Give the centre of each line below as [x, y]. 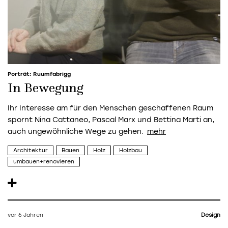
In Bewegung [46, 89]
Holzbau [131, 150]
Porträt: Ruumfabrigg [39, 74]
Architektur [31, 150]
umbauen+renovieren [44, 161]
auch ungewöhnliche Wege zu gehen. [76, 132]
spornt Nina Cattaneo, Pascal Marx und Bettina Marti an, [111, 120]
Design [211, 215]
